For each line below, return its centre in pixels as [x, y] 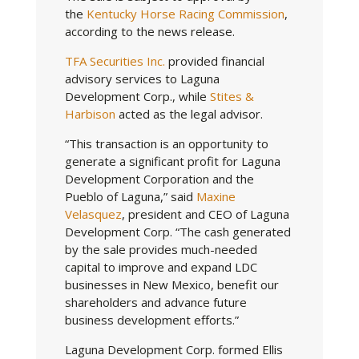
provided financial [216, 61]
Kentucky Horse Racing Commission [185, 14]
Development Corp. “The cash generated [177, 232]
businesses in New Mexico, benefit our [171, 285]
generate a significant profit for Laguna [172, 161]
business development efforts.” [151, 320]
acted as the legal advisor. [190, 114]
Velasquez [93, 214]
